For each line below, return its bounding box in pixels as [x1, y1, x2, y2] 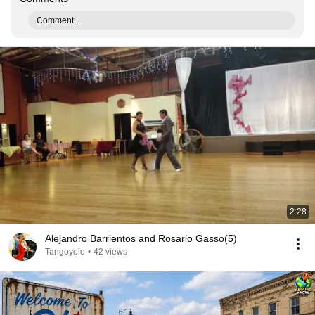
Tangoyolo [45, 247, 85, 257]
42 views [94, 247, 127, 257]
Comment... [37, 15, 80, 25]
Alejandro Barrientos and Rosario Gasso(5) [45, 233, 237, 244]
